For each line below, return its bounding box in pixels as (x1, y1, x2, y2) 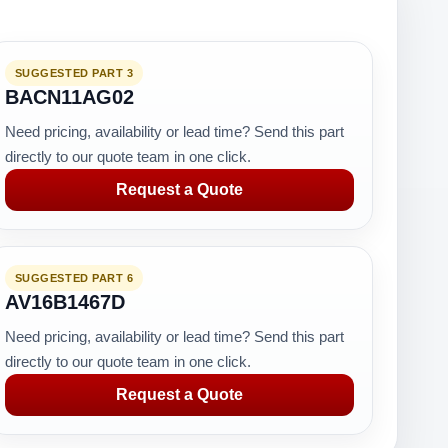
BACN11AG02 (4, 86, 134, 108)
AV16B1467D (4, 291, 125, 313)
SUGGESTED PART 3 (14, 67, 134, 79)
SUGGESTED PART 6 (14, 272, 134, 284)
